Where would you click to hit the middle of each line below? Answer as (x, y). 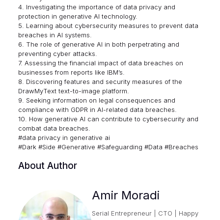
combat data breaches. (54, 128)
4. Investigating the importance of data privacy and (96, 7)
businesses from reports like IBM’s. (71, 72)
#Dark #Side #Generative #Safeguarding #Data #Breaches (108, 147)
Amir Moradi (125, 195)
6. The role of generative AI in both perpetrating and (98, 44)
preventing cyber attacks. (57, 54)
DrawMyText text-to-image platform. (73, 91)
